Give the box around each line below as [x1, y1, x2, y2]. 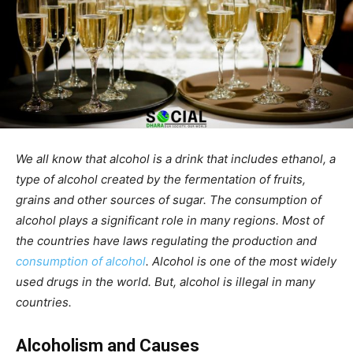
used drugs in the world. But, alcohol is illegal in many [16, 274, 315, 290]
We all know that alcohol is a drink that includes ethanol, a [16, 151, 336, 167]
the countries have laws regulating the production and [16, 233, 317, 249]
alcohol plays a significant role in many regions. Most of [16, 213, 324, 229]
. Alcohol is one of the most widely [146, 254, 336, 269]
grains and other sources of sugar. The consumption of [16, 192, 321, 208]
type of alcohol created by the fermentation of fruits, [16, 172, 306, 188]
